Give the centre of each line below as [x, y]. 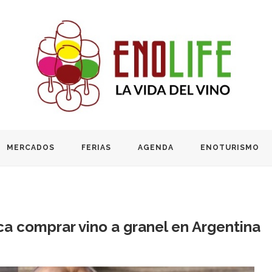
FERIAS [96, 147]
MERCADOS [31, 147]
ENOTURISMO [230, 147]
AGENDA [156, 147]
